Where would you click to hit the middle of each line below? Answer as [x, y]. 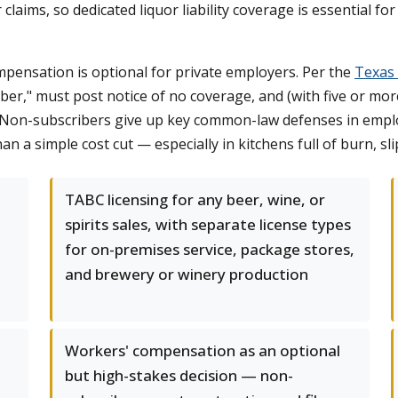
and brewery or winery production [187, 274]
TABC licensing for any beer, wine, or [195, 199]
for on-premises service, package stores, [210, 249]
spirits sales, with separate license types [208, 224]
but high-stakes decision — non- [179, 375]
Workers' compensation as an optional [203, 350]
